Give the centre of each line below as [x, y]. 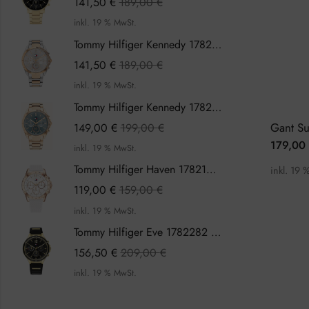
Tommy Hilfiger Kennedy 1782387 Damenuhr [216, 44]
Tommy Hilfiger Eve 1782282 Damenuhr [216, 232]
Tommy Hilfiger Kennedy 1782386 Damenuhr [216, 107]
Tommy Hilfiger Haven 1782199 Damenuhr [211, 170]
